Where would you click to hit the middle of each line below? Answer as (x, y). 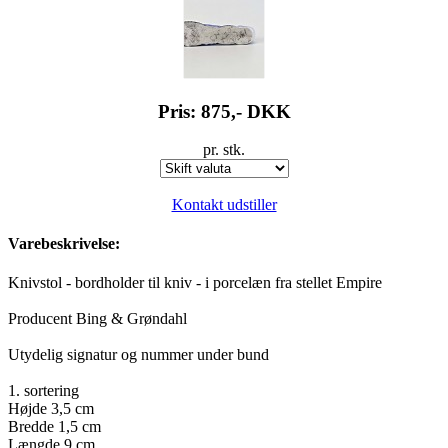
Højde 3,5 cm (51, 409)
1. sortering (43, 391)
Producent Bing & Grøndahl (97, 319)
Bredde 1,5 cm (54, 427)
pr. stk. (224, 150)
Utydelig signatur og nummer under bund (138, 355)
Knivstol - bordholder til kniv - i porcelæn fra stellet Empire (195, 283)
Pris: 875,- (202, 111)
